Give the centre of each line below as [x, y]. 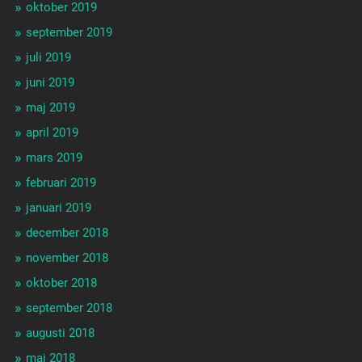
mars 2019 [54, 158]
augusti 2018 [60, 333]
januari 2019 [58, 208]
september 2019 [69, 33]
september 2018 [69, 308]
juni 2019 [50, 83]
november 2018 [67, 258]
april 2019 [52, 133]
